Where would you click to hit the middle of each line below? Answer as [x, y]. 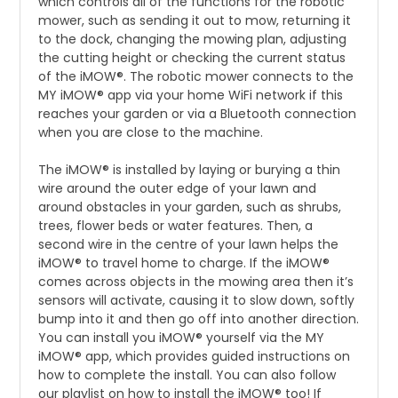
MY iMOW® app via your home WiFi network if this [191, 96]
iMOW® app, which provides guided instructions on [195, 357]
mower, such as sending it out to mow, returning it [195, 21]
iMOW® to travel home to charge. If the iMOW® [184, 263]
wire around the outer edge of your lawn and [178, 189]
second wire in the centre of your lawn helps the [189, 245]
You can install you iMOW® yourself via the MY [182, 338]
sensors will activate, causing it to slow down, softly [197, 301]
